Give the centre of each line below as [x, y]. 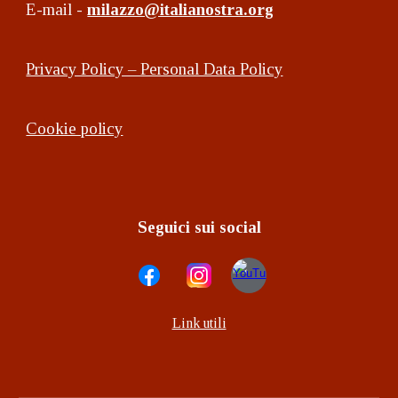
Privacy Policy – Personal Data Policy [155, 68]
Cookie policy [75, 128]
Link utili [199, 322]
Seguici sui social [199, 227]
